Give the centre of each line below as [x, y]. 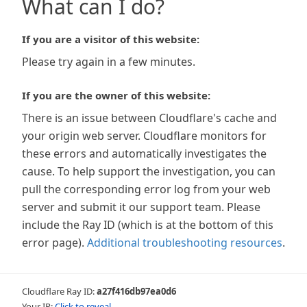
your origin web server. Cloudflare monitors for [144, 136]
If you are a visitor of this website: [111, 39]
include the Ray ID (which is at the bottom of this [148, 225]
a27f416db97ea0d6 [136, 291]
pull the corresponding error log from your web [146, 189]
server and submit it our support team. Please [141, 207]
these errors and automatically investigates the [144, 153]
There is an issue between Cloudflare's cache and [149, 118]
